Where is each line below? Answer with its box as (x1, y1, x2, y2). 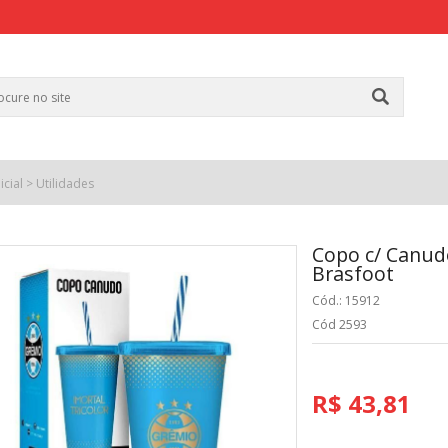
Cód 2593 (312, 315, 368, 333)
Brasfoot (312, 259, 395, 287)
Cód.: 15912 (312, 291, 381, 309)
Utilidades (35, 175, 94, 192)
